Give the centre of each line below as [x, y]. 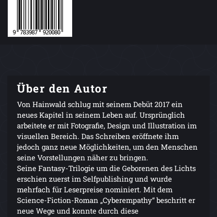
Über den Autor [62, 88]
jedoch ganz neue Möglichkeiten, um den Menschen [107, 147]
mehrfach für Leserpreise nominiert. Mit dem [95, 190]
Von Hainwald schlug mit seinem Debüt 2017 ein [100, 104]
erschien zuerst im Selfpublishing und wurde [94, 179]
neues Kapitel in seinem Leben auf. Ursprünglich [101, 115]
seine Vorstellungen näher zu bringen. [83, 158]
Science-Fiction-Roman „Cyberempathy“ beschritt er [106, 200]
